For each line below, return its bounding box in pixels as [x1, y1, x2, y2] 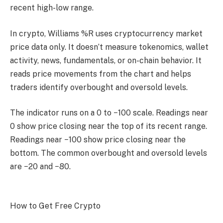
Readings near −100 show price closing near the [10, 135, 186, 145]
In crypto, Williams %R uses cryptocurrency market [10, 28, 203, 38]
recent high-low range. [10, 3, 94, 13]
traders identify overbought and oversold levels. [10, 82, 188, 92]
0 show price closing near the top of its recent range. [10, 121, 207, 131]
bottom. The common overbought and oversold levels [10, 148, 207, 158]
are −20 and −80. [10, 162, 71, 172]
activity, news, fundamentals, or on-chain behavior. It [10, 55, 202, 65]
